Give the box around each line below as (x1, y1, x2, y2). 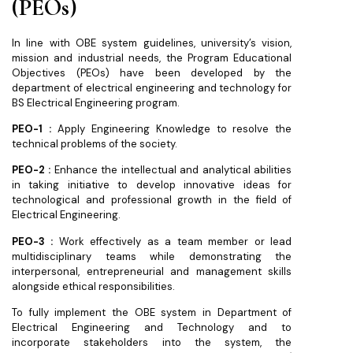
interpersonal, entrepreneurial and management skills (12, 264, 292, 278)
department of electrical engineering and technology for (12, 80, 292, 95)
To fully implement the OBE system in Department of (12, 306, 292, 320)
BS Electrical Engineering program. (12, 95, 180, 110)
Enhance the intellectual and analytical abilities (54, 163, 292, 177)
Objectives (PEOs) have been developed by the (12, 65, 292, 80)
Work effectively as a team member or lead (58, 234, 292, 248)
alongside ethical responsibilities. (12, 279, 175, 293)
